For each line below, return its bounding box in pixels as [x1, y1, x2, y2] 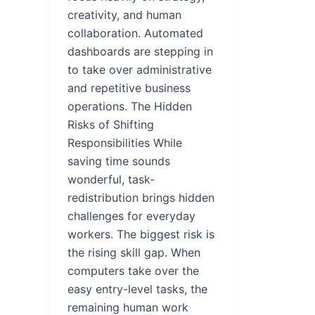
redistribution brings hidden [67, 190, 214, 205]
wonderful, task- [67, 172, 155, 186]
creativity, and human [67, 7, 181, 22]
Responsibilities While [67, 135, 182, 150]
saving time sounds [67, 153, 170, 168]
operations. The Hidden [67, 98, 192, 113]
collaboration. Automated [67, 25, 203, 40]
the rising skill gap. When [67, 245, 200, 259]
